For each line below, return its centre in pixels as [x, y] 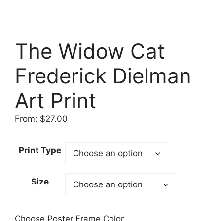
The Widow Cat [90, 51]
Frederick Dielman [103, 76]
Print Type [40, 150]
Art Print [55, 101]
